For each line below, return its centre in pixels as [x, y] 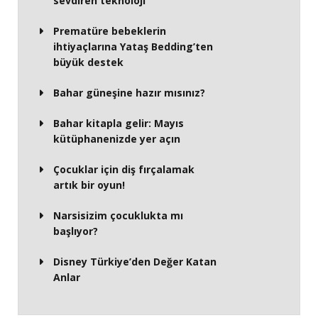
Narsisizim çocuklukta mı [118, 215]
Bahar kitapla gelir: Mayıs [119, 123]
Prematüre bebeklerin [110, 31]
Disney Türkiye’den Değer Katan [135, 261]
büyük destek [88, 62]
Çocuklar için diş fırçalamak [124, 169]
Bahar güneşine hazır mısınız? [129, 92]
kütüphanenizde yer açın [117, 138]
